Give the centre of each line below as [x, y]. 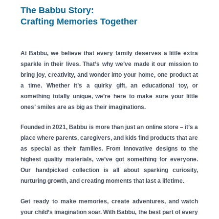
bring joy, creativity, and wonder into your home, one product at [109, 75]
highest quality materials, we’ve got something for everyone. [109, 160]
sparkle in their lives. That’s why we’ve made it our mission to [109, 64]
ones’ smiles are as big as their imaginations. [83, 107]
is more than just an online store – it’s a [143, 127]
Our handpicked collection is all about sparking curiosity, [109, 170]
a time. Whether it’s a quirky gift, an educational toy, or [109, 86]
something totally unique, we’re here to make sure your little [109, 97]
